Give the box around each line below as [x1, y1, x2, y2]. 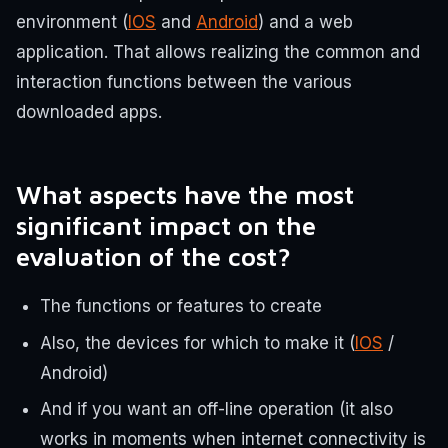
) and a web [258, 12, 353, 33]
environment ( [16, 12, 128, 33]
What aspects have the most [16, 178, 354, 209]
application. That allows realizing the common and [16, 42, 420, 63]
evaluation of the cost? [16, 240, 291, 271]
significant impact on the [16, 209, 316, 240]
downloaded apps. [16, 102, 162, 123]
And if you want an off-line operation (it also [40, 399, 393, 420]
